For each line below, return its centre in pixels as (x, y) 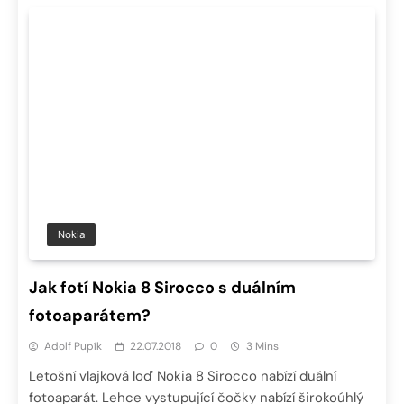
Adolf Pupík (73, 347)
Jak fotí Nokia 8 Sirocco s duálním (162, 288)
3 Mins (262, 347)
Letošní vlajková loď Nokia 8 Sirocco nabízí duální (183, 376)
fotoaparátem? (90, 316)
